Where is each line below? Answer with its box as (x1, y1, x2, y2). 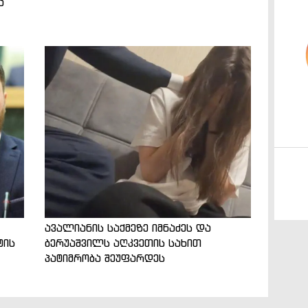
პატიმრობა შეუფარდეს (44, 251, 165, 265)
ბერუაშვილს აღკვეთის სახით (44, 236, 201, 250)
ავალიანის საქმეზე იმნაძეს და (44, 221, 211, 234)
